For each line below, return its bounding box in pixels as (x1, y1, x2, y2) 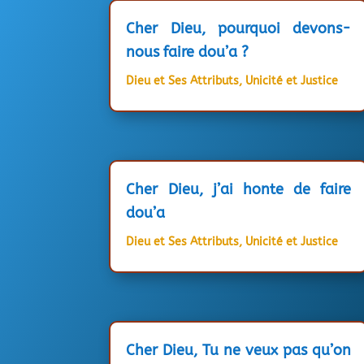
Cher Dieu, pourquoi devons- (126, 19, 352, 37)
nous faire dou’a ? (126, 42, 249, 61)
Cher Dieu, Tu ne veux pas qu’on (126, 340, 352, 359)
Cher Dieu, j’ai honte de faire (126, 180, 352, 198)
